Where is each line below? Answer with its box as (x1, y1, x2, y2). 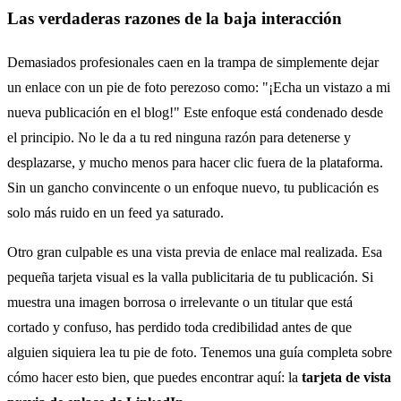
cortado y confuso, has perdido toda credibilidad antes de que (7, 320, 352, 336)
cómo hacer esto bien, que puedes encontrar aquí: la (7, 370, 302, 386)
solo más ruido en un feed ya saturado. (7, 205, 224, 221)
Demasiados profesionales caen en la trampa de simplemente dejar (7, 55, 379, 71)
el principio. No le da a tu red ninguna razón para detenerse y (7, 130, 351, 146)
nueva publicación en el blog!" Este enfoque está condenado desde (7, 105, 383, 121)
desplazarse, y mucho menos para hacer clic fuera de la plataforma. (7, 155, 383, 171)
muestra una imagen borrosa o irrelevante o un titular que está (7, 294, 353, 311)
